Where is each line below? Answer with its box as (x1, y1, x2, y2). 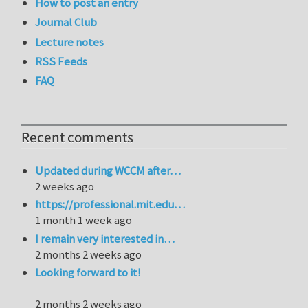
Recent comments (21, 127, 133, 148)
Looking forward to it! (35, 264, 142, 280)
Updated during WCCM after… (35, 162, 181, 178)
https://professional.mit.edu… (35, 197, 186, 212)
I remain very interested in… (35, 230, 175, 246)
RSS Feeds (35, 53, 88, 69)
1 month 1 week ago (35, 212, 133, 228)
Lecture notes (35, 34, 104, 49)
